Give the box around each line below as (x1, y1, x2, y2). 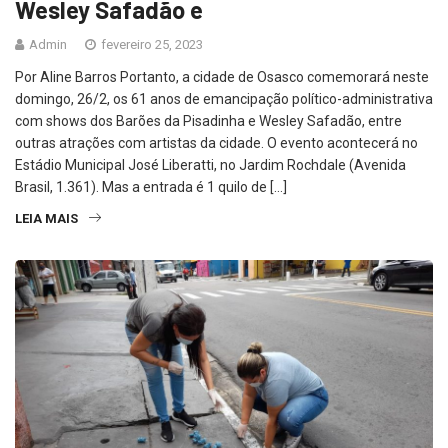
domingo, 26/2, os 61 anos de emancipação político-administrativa (15, 90, 433, 107)
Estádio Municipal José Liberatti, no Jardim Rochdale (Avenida (15, 156, 406, 173)
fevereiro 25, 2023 (98, 36, 203, 52)
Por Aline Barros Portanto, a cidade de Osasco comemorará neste (15, 68, 429, 85)
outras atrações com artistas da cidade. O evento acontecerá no (15, 134, 418, 151)
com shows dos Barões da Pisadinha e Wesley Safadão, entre (15, 112, 402, 129)
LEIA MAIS (15, 210, 78, 226)
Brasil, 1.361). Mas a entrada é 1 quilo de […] (15, 178, 287, 195)
